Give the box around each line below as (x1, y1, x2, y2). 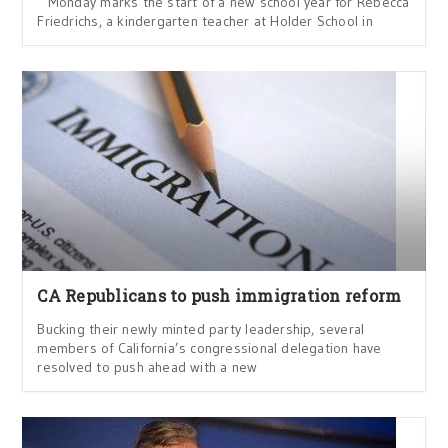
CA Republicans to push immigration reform (37, 285, 402, 306)
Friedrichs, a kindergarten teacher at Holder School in (37, 12, 373, 30)
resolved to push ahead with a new (37, 358, 258, 376)
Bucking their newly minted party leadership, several (37, 320, 365, 338)
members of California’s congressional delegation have (37, 339, 382, 357)
